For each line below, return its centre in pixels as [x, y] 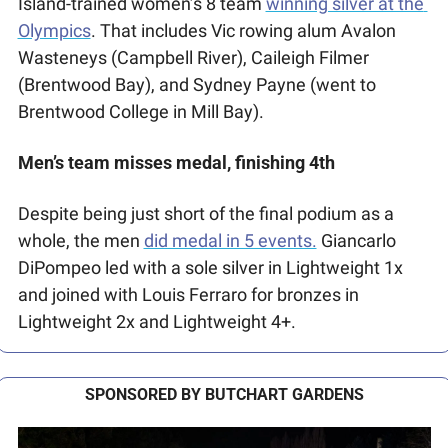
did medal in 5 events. [230, 240]
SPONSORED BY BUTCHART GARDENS [224, 394]
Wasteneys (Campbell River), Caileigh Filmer [193, 57]
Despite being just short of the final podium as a [205, 213]
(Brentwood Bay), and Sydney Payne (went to [196, 84]
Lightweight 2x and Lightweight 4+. [158, 321]
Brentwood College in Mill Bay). [142, 111]
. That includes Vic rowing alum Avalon [243, 30]
